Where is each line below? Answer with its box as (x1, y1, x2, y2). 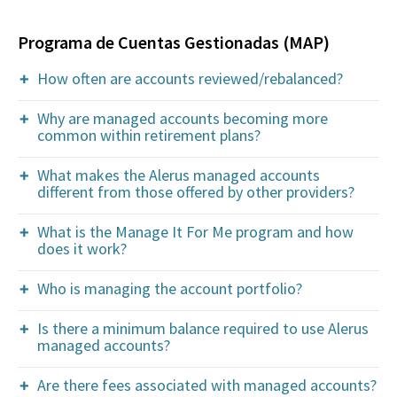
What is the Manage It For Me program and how (37, 222, 354, 242)
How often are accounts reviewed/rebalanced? (37, 68, 343, 89)
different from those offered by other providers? (37, 182, 354, 202)
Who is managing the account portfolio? (37, 278, 302, 299)
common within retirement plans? (37, 125, 261, 145)
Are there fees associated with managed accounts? (37, 375, 377, 395)
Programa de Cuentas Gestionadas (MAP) (18, 31, 330, 53)
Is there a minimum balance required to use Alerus (37, 318, 369, 339)
